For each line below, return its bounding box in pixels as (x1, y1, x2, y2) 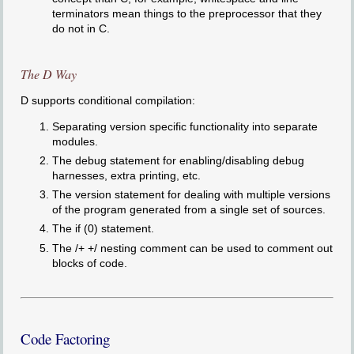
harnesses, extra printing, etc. (51, 169, 201, 183)
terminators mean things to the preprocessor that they (51, 6, 322, 20)
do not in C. (51, 21, 110, 35)
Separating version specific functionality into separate (51, 119, 318, 133)
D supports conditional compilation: (20, 93, 195, 107)
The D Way (20, 65, 77, 82)
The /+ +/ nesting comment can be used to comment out (51, 241, 333, 254)
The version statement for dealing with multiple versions (51, 188, 330, 201)
